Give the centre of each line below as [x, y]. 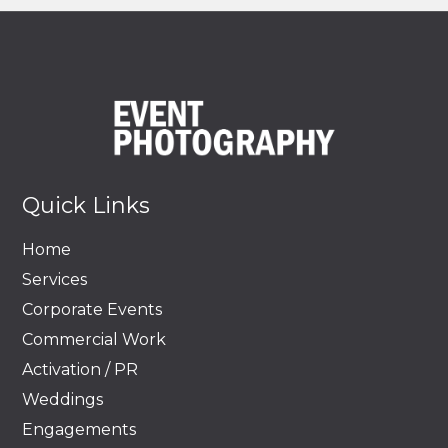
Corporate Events [92, 309]
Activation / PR [80, 369]
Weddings [62, 399]
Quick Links [86, 205]
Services [54, 279]
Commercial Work [94, 339]
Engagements [79, 429]
